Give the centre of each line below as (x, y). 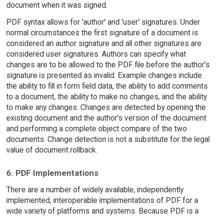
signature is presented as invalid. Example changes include (104, 76)
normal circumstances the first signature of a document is (102, 33)
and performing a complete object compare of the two (96, 129)
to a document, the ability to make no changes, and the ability (106, 97)
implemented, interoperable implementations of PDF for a (102, 200)
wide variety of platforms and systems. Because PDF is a (102, 211)
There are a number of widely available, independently (95, 189)
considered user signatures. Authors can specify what (96, 54)
